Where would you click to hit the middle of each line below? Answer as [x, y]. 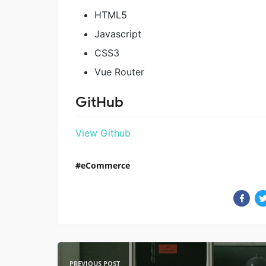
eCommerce [105, 165]
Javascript [118, 34]
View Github [103, 133]
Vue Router [119, 72]
